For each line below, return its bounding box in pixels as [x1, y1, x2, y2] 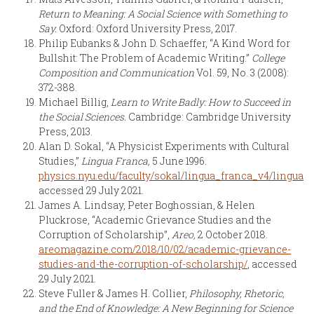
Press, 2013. [39, 124, 93, 138]
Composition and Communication [39, 65, 194, 79]
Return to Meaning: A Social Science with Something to [39, 6, 287, 20]
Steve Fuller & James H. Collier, [39, 286, 189, 300]
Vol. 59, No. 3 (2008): [194, 65, 289, 79]
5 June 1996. [150, 153, 207, 168]
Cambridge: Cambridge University [126, 109, 291, 123]
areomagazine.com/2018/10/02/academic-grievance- [39, 242, 291, 256]
